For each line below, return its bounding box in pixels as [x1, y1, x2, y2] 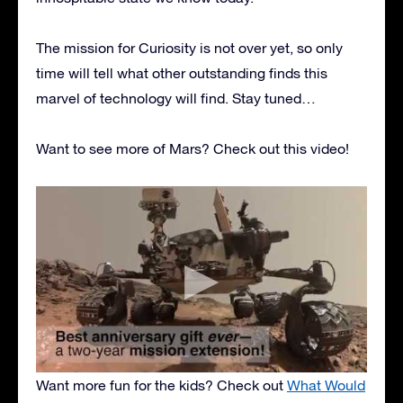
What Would [287, 376, 365, 393]
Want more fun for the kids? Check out [36, 376, 287, 393]
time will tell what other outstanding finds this [36, 64, 327, 81]
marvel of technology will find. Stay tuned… [36, 89, 316, 106]
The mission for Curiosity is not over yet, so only [36, 39, 343, 56]
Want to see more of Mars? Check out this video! [36, 139, 349, 157]
